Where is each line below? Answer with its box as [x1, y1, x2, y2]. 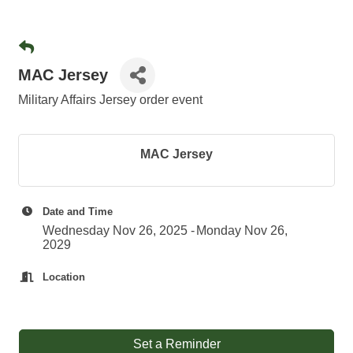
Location [43, 271, 85, 283]
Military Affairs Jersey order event [18, 93, 203, 106]
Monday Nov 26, [196, 224, 288, 237]
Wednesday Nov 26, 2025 [43, 224, 188, 237]
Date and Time [43, 206, 113, 217]
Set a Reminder [132, 337, 221, 351]
